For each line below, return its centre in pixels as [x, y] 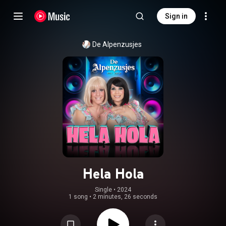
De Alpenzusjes [117, 44]
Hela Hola [113, 174]
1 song [78, 197]
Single [103, 190]
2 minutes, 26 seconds [125, 197]
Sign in [176, 16]
